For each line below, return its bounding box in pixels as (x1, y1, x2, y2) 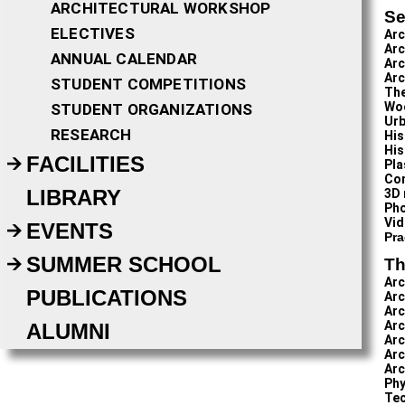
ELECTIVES (51, 24, 135, 42)
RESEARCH (51, 126, 132, 144)
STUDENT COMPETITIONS (51, 75, 246, 93)
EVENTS (26, 219, 113, 243)
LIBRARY (26, 185, 121, 210)
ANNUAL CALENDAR (51, 50, 197, 68)
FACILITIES (26, 152, 145, 176)
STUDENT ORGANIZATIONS (51, 100, 253, 118)
